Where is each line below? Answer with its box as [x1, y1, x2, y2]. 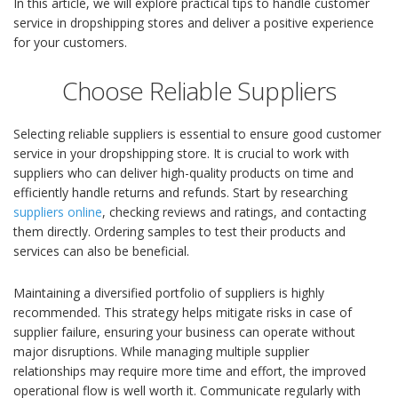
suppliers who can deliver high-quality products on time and [13, 164, 354, 182]
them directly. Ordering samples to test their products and [13, 223, 346, 241]
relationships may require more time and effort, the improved [13, 362, 366, 380]
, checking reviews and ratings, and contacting [102, 203, 366, 221]
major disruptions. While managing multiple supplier [13, 343, 309, 361]
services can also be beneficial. [13, 243, 189, 260]
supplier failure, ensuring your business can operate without [13, 323, 355, 341]
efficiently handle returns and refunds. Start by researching [13, 184, 347, 202]
